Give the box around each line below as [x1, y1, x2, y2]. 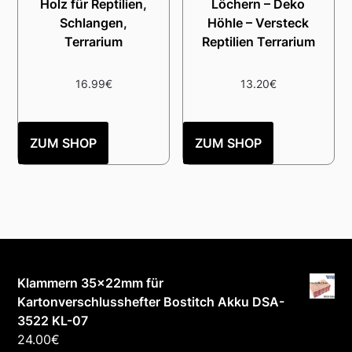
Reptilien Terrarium [201, 34, 315, 50]
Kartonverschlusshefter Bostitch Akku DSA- [17, 294, 285, 310]
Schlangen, [60, 15, 128, 31]
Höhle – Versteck [207, 15, 310, 31]
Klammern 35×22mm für [17, 275, 164, 291]
